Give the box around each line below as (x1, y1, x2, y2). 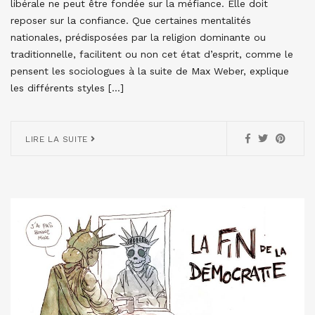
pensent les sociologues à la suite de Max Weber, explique (11, 65, 289, 77)
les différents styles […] (11, 82, 124, 94)
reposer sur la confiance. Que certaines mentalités (11, 15, 251, 27)
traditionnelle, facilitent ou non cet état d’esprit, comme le (11, 49, 293, 60)
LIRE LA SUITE (25, 134, 91, 145)
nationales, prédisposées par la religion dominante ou (11, 32, 266, 44)
